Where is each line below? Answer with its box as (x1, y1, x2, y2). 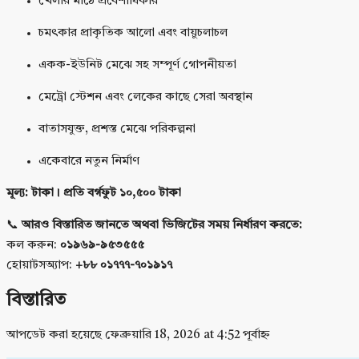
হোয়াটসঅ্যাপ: (6, 260, 75, 272)
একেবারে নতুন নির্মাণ (38, 155, 139, 168)
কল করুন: (6, 240, 60, 252)
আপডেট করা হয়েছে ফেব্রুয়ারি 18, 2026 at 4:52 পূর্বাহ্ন (6, 329, 270, 342)
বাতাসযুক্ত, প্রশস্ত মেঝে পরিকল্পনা (38, 123, 196, 136)
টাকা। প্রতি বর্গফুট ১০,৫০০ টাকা (31, 188, 181, 200)
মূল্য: (6, 188, 28, 200)
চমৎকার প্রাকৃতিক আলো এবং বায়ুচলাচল (38, 27, 228, 40)
